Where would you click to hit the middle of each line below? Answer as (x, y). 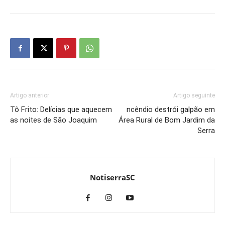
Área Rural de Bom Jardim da (167, 120)
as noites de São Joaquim (53, 120)
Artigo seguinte (194, 96)
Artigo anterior (30, 96)
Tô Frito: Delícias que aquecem (61, 110)
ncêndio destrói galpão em (171, 110)
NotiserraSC (113, 178)
